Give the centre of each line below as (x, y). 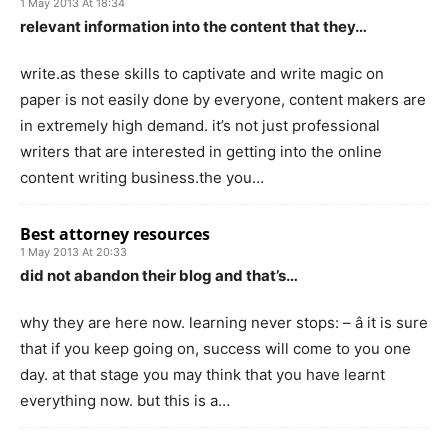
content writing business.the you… (142, 177)
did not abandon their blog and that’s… (159, 275)
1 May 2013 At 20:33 (73, 251)
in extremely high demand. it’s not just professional (200, 125)
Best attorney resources (115, 233)
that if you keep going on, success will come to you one (215, 348)
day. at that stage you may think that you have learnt (202, 374)
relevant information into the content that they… (193, 26)
